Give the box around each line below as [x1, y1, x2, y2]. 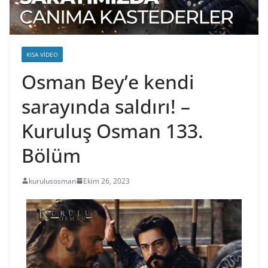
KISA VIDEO [26, 50, 58, 59]
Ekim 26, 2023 [83, 175, 130, 186]
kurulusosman [29, 175, 76, 186]
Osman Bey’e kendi [22, 68, 194, 95]
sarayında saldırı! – [22, 93, 190, 119]
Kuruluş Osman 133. [22, 117, 203, 144]
